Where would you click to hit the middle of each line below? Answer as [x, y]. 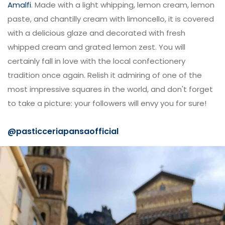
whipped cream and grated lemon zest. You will [96, 47]
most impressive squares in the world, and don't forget [110, 89]
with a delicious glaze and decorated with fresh [96, 33]
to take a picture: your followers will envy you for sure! [107, 103]
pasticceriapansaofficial [67, 131]
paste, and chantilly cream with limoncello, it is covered [111, 19]
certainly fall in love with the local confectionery [96, 61]
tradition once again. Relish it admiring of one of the [105, 75]
